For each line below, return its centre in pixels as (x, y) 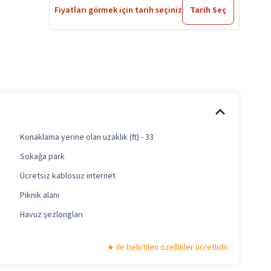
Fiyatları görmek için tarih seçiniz (118, 11)
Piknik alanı (40, 196)
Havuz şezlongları (51, 215)
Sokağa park (42, 157)
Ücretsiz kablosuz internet (68, 176)
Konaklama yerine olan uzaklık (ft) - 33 (87, 138)
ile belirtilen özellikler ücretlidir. (173, 248)
